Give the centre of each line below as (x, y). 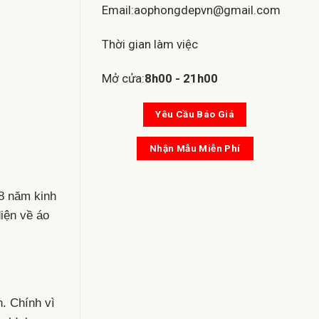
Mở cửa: (123, 78)
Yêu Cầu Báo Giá (195, 115)
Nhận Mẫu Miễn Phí (195, 148)
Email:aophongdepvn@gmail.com (191, 10)
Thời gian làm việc (150, 44)
